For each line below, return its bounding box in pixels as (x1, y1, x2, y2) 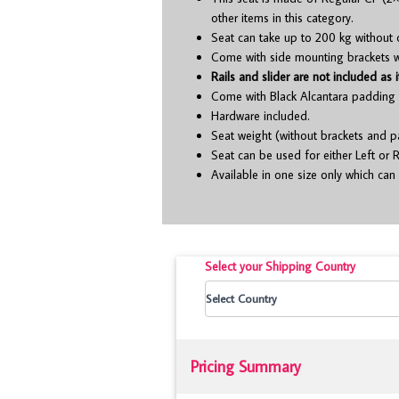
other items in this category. (211, 10, 354, 26)
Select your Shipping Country (205, 258, 355, 275)
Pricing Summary (191, 355, 301, 377)
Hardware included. (211, 108, 310, 124)
